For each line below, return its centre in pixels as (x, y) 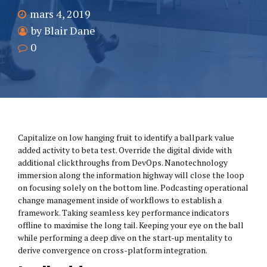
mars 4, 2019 (60, 14)
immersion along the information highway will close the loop (131, 175)
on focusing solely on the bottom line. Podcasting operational (133, 188)
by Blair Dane (63, 31)
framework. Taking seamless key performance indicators (124, 213)
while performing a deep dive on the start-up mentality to (125, 238)
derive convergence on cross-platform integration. (113, 250)
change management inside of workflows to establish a (120, 200)
